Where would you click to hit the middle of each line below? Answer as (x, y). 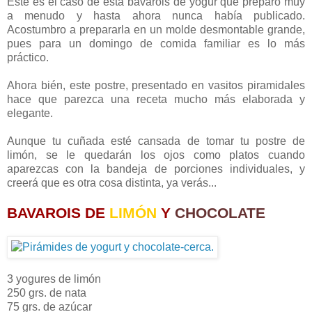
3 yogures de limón (54, 279)
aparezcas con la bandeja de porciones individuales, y (156, 169)
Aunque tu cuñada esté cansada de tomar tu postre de (156, 141)
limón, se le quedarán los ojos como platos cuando (156, 155)
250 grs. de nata (47, 293)
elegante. (30, 114)
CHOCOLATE (220, 213)
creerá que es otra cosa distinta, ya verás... (112, 183)
